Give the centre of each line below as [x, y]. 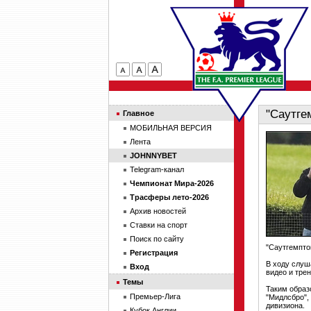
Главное [138, 113]
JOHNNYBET [153, 155]
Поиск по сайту [157, 239]
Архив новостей [158, 211]
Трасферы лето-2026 [169, 197]
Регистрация [154, 253]
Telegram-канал [157, 169]
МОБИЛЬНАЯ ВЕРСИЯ [171, 128]
